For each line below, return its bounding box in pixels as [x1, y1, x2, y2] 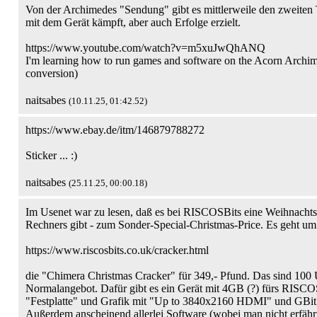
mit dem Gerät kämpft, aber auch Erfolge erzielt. [25, 16, 241, 28]
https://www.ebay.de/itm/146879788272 [25, 124, 204, 136]
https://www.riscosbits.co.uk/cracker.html [25, 244, 209, 256]
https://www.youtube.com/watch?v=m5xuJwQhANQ [25, 42, 265, 54]
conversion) [25, 67, 78, 79]
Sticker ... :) [25, 149, 77, 161]
